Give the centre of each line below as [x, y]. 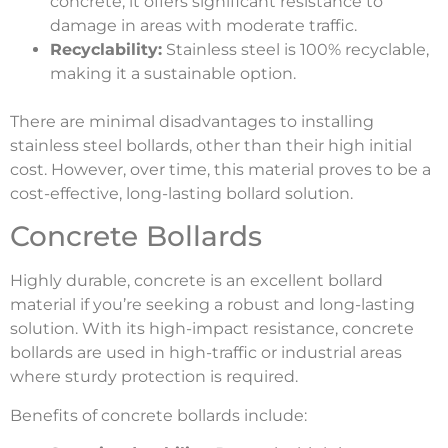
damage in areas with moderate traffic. [203, 25]
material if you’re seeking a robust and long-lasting [212, 305]
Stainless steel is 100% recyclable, [295, 49]
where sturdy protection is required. [154, 377]
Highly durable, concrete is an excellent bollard [196, 281]
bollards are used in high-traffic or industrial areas [206, 353]
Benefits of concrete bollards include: [160, 415]
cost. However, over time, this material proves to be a [220, 169]
